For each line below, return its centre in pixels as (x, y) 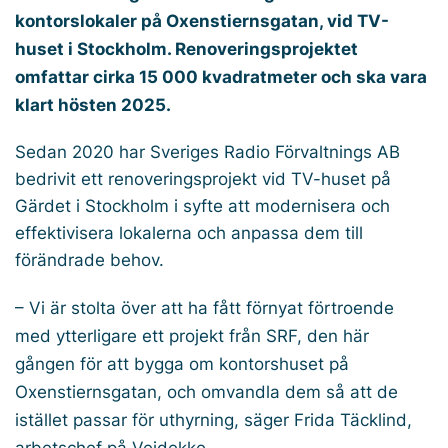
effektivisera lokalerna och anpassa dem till (189, 233)
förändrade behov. (89, 260)
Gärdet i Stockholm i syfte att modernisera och (202, 206)
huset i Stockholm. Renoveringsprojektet (186, 49)
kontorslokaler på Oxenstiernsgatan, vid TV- (202, 21)
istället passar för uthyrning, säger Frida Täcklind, (213, 420)
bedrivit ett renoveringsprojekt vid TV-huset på (203, 179)
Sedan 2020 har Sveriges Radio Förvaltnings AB (207, 152)
